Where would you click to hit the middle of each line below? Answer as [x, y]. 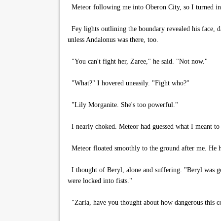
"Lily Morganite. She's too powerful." [123, 105]
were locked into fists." [100, 181]
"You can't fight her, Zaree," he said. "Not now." [138, 61]
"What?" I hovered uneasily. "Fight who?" [129, 83]
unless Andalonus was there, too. [113, 40]
